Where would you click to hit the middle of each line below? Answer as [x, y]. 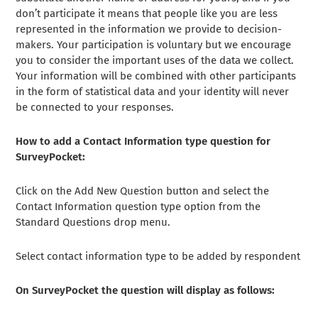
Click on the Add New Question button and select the [143, 191]
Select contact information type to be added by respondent [158, 256]
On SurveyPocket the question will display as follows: [146, 290]
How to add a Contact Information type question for [143, 141]
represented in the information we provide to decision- [149, 29]
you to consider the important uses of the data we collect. [155, 60]
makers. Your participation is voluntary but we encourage [154, 45]
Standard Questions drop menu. [93, 222]
